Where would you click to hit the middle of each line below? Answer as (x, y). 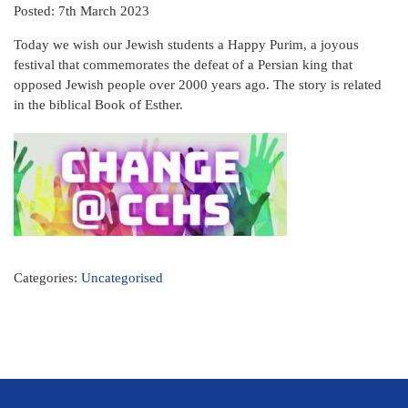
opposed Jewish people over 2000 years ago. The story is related (198, 85)
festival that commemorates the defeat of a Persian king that (183, 65)
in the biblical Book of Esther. (98, 105)
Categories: (47, 278)
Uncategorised (122, 278)
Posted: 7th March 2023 (82, 11)
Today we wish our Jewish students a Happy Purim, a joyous (186, 45)
